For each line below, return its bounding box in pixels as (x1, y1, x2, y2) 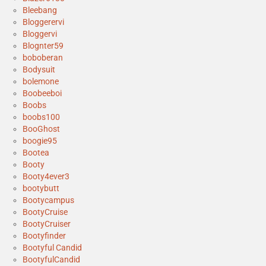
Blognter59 (23, 40, 64, 50)
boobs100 (23, 112, 60, 122)
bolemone (23, 76, 59, 86)
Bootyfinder (23, 230, 66, 240)
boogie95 (23, 135, 57, 145)
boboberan (23, 52, 63, 62)
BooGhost (23, 123, 60, 134)
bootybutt (23, 183, 59, 193)
